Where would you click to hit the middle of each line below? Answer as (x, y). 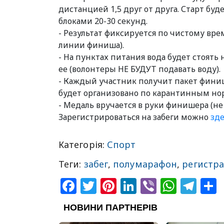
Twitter (123, 186)
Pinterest (151, 186)
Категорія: (83, 144)
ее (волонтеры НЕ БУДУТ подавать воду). (139, 69)
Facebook (113, 186)
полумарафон (145, 164)
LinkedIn (170, 186)
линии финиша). (91, 45)
